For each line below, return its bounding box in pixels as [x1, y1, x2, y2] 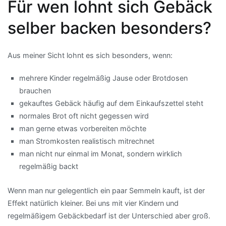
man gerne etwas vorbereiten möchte [19, 124, 147, 133]
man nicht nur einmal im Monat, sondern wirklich [19, 149, 183, 158]
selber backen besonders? [8, 18, 211, 38]
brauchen [19, 86, 51, 95]
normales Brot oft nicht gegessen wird [19, 111, 149, 120]
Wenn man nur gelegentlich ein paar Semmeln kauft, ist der [8, 186, 205, 195]
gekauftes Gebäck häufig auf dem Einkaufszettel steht [19, 98, 204, 107]
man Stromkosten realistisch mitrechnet [19, 136, 155, 145]
